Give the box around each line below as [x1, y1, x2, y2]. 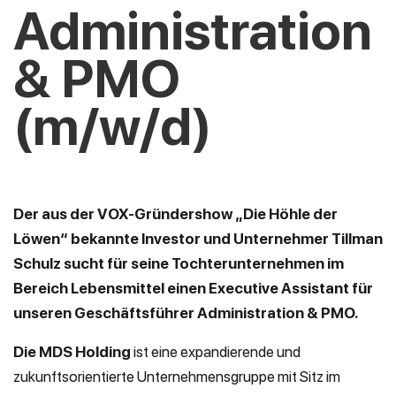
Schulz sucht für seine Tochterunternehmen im [13, 255, 344, 272]
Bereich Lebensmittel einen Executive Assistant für [13, 279, 373, 297]
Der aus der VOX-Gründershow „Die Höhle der [13, 205, 338, 223]
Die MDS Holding [13, 343, 131, 361]
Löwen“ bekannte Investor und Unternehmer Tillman [13, 230, 383, 247]
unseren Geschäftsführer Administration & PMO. [13, 304, 358, 322]
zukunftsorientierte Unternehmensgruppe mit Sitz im [13, 368, 340, 385]
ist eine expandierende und [131, 343, 301, 361]
